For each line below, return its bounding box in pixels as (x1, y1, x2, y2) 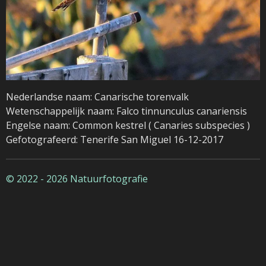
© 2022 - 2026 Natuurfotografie (6, 172, 148, 185)
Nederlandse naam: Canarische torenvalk (6, 90, 189, 103)
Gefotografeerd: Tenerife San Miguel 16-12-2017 (6, 132, 223, 146)
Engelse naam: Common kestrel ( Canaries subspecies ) (6, 118, 250, 132)
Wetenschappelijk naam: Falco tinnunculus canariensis (6, 104, 247, 118)
